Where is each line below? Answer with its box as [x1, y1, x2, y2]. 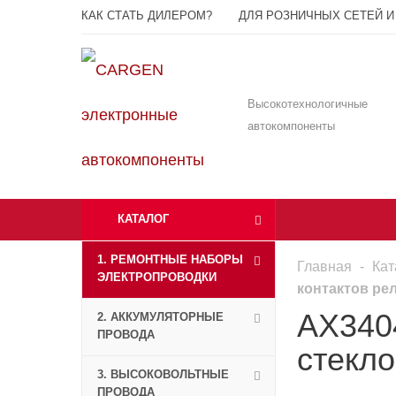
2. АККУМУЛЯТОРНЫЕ [97, 310, 224, 324]
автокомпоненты [247, 119, 335, 133]
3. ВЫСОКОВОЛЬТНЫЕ [97, 368, 229, 381]
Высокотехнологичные [247, 97, 368, 110]
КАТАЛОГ [118, 212, 169, 225]
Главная [297, 259, 352, 274]
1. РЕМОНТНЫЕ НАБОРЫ [97, 253, 243, 266]
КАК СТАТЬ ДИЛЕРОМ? [81, 9, 212, 22]
